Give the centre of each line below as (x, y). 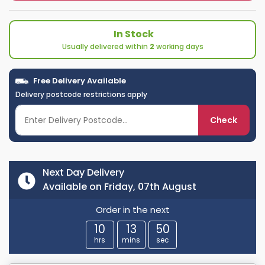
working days (179, 47)
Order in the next (132, 210)
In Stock (134, 34)
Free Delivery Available (78, 81)
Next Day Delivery (83, 173)
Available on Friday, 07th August (119, 187)
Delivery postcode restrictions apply (81, 95)
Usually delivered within (106, 47)
